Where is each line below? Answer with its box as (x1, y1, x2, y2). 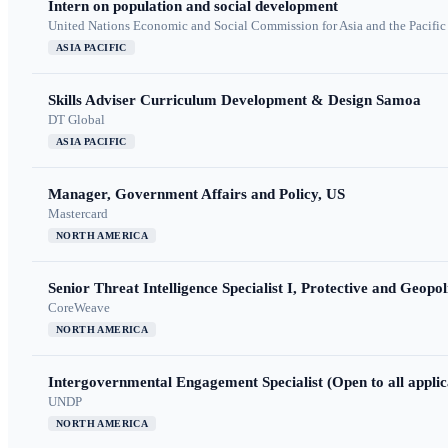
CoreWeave (48, 300, 110, 316)
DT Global (48, 112, 105, 128)
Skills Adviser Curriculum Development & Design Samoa (48, 92, 421, 109)
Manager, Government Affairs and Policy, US (48, 186, 345, 203)
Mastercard (48, 206, 108, 222)
